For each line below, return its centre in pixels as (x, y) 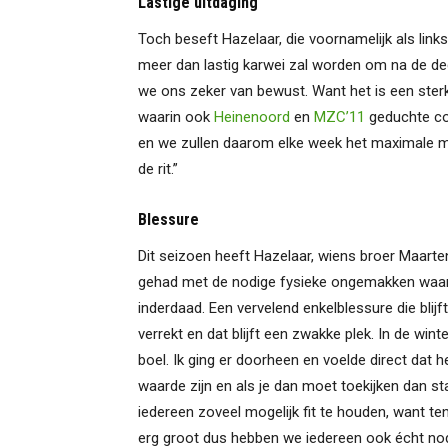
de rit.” (158, 169)
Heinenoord (252, 117)
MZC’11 (339, 117)
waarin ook (176, 117)
